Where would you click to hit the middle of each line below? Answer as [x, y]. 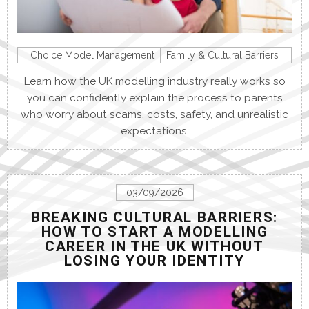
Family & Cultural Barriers [222, 56]
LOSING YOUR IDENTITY [154, 261]
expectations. [154, 131]
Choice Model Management [92, 56]
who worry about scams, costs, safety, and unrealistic [154, 115]
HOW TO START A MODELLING [154, 232]
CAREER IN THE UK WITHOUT [154, 247]
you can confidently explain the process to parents [154, 98]
